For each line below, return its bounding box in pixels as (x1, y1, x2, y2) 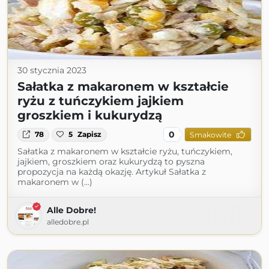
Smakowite (189, 130, 231, 139)
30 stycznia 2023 (17, 65, 86, 76)
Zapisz (77, 130, 102, 139)
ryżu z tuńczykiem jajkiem (17, 94, 184, 109)
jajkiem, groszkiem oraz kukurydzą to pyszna (17, 156, 205, 168)
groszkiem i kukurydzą (17, 108, 162, 123)
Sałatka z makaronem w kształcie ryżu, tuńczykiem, (17, 146, 232, 157)
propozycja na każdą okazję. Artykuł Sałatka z (17, 166, 206, 178)
